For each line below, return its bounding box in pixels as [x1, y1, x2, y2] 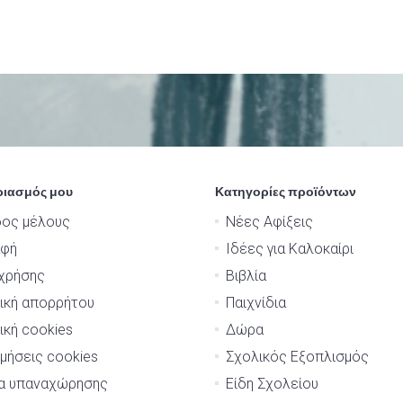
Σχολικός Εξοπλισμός [226, 348, 369, 365]
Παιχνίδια [226, 294, 286, 311]
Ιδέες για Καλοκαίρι [226, 240, 354, 257]
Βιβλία [226, 267, 266, 284]
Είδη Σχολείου [226, 375, 318, 392]
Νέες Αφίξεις [226, 213, 313, 230]
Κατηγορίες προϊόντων [215, 184, 356, 199]
